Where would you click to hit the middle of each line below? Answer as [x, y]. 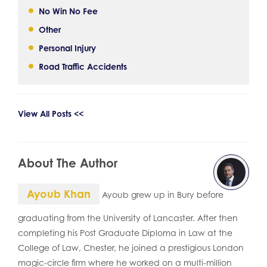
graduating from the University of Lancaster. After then [128, 218]
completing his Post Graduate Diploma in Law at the [125, 233]
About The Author [68, 163]
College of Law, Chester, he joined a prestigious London [131, 248]
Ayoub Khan [59, 194]
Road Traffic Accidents [83, 66]
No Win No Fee [68, 11]
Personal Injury [67, 48]
